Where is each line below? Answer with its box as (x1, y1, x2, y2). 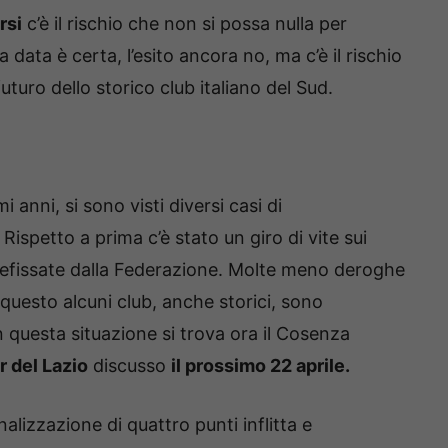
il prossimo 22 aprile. (171, 354, 350, 376)
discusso (88, 354, 171, 376)
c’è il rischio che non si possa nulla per (22, 12, 347, 34)
